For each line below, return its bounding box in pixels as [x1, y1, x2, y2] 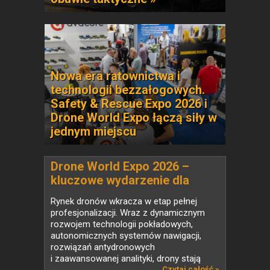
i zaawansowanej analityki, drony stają [51, 253, 201, 264]
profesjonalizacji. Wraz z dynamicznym [51, 207, 205, 218]
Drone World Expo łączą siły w [51, 110, 217, 125]
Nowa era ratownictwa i [51, 69, 180, 83]
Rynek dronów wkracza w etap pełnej [51, 196, 197, 207]
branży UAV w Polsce [51, 187, 167, 201]
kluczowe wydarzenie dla [51, 173, 189, 187]
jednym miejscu [51, 124, 136, 139]
